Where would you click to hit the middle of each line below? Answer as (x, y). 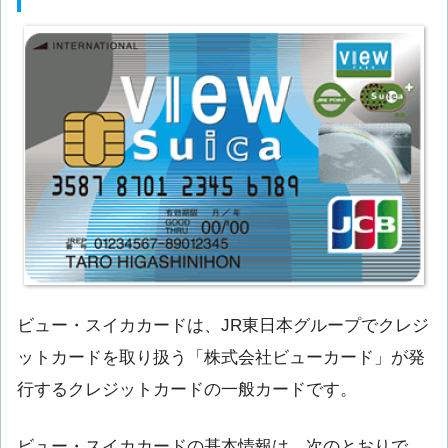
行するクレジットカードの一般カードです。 (187, 390)
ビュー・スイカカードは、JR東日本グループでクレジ (223, 326)
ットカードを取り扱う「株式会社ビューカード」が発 (221, 358)
